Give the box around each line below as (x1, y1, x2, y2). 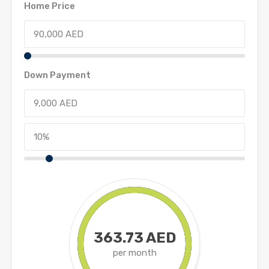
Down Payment (24, 69, 91, 80)
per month (112, 247, 157, 258)
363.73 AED (93, 229, 176, 246)
